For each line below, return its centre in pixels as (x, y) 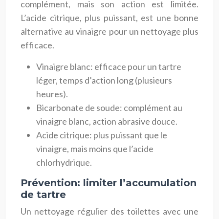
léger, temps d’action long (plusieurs (104, 80)
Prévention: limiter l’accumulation (109, 183)
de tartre (43, 194)
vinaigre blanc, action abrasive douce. (107, 121)
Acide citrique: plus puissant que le (102, 135)
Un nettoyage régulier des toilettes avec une (109, 211)
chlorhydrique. (64, 162)
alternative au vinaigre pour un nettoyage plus (109, 31)
